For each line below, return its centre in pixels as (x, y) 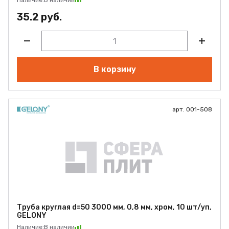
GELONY (32, 215)
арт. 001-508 (192, 109)
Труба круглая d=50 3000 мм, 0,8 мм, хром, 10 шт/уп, (114, 207)
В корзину (114, 69)
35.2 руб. (39, 17)
